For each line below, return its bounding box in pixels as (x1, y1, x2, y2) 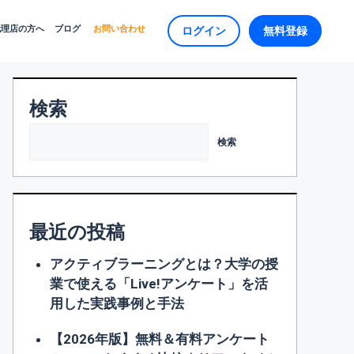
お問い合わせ (92, 23, 145, 34)
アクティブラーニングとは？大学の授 (49, 256, 278, 272)
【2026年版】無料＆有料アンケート (49, 331, 269, 347)
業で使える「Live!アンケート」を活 (49, 276, 268, 292)
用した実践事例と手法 (49, 296, 184, 311)
